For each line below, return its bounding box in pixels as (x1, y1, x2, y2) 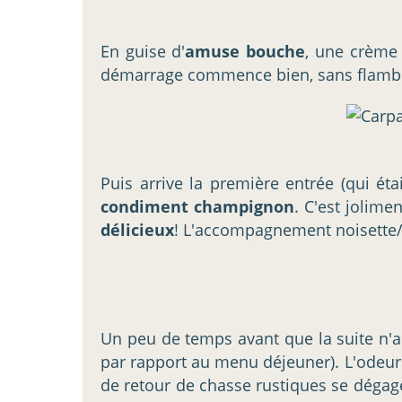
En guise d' (100, 39, 186, 62)
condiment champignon (100, 195, 295, 217)
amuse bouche (185, 39, 306, 62)
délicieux (100, 218, 174, 240)
